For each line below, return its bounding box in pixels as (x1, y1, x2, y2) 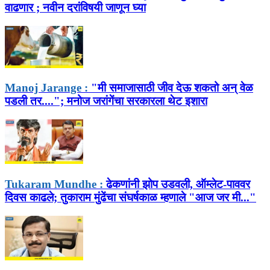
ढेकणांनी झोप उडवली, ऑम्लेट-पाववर (103, 177, 250, 190)
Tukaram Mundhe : (5, 177, 103, 190)
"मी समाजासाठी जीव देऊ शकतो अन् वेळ (88, 81, 253, 95)
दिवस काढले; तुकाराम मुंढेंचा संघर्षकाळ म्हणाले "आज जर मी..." (5, 190, 256, 204)
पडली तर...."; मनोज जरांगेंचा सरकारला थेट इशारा (5, 95, 207, 108)
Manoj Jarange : (5, 81, 88, 95)
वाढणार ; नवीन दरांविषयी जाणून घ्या (5, 1, 146, 14)
